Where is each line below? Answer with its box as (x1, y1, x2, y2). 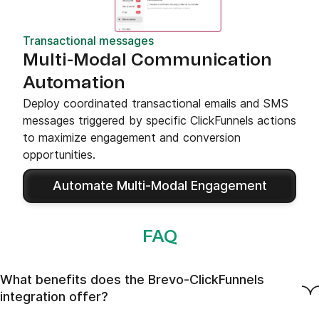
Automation (23, 74, 125, 92)
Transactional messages (23, 33, 154, 48)
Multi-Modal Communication (23, 51, 272, 69)
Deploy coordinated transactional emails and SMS (23, 95, 288, 110)
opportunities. (23, 147, 95, 162)
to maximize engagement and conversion (23, 130, 241, 145)
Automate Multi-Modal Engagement (52, 177, 267, 193)
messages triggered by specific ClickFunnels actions (23, 113, 296, 127)
